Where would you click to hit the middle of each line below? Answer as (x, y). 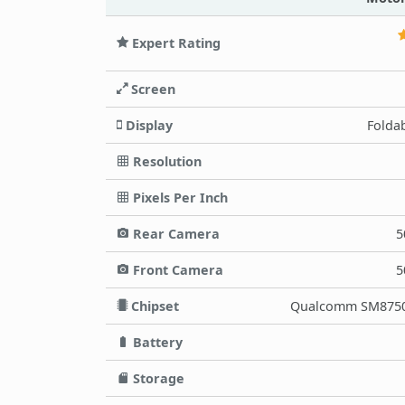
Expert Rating (174, 42)
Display (147, 125)
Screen (151, 89)
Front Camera (176, 269)
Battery (156, 342)
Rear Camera (174, 233)
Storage (157, 378)
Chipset (153, 306)
